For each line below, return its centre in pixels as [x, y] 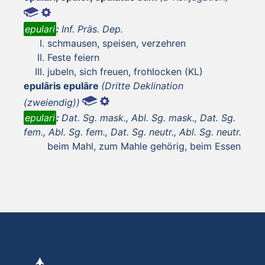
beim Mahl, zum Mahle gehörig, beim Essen [144, 146]
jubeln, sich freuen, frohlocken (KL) [125, 71]
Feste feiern [73, 57]
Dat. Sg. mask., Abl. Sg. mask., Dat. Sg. [148, 117]
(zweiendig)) [52, 102]
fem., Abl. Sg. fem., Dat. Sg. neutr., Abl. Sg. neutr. [132, 132]
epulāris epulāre [61, 85]
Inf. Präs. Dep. [92, 29]
